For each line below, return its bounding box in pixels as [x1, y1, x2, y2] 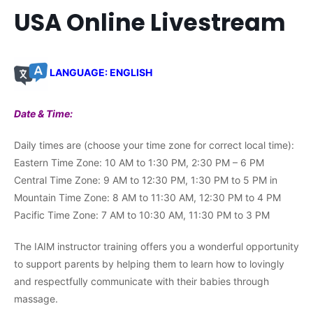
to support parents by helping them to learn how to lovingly [14, 257, 284, 270]
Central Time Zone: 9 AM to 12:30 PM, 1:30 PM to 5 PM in [14, 173, 277, 186]
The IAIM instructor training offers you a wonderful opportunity [14, 240, 299, 252]
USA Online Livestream [14, 6, 286, 39]
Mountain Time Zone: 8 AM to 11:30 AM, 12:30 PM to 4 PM [14, 191, 281, 203]
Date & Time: [14, 107, 73, 119]
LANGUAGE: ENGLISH [50, 66, 152, 79]
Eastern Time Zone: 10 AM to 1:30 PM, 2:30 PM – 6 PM [14, 156, 264, 168]
